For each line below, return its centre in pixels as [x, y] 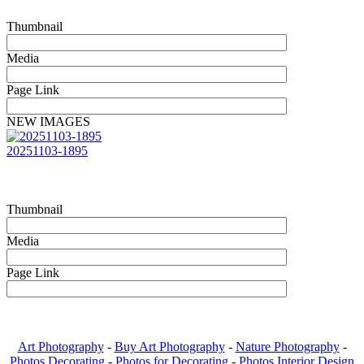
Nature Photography [287, 347]
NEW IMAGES [48, 121]
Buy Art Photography [169, 347]
